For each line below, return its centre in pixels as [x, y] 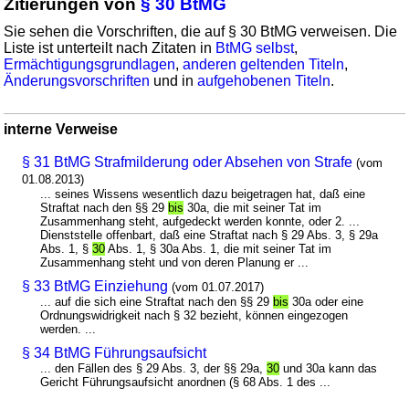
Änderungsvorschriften [77, 80]
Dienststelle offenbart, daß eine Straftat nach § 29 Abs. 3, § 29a [210, 235]
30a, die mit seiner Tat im [253, 207]
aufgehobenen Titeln [264, 80]
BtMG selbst [255, 47]
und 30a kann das [329, 368]
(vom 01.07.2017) [218, 287]
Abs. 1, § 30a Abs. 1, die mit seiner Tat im [219, 248]
